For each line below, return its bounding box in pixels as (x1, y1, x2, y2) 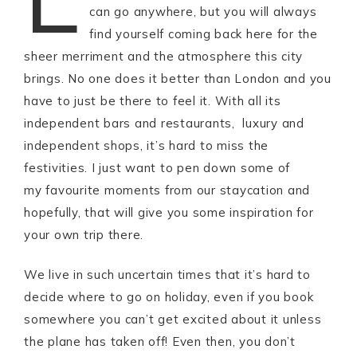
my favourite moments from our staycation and (24, 182, 310, 198)
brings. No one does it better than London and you (24, 71, 331, 86)
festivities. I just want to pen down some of (24, 160, 290, 175)
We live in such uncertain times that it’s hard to (24, 267, 311, 282)
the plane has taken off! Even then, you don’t (24, 334, 296, 349)
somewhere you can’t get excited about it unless (24, 312, 322, 327)
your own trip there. (24, 227, 143, 242)
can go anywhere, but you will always (89, 4, 317, 19)
